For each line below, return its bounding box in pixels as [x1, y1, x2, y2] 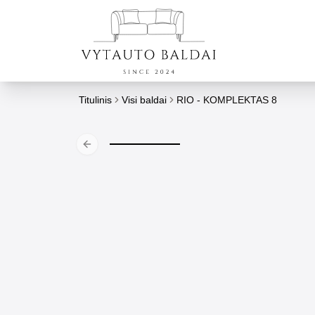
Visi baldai [122, 94, 167, 105]
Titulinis [79, 94, 112, 105]
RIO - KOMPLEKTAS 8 [176, 94, 277, 105]
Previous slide [86, 144, 148, 156]
